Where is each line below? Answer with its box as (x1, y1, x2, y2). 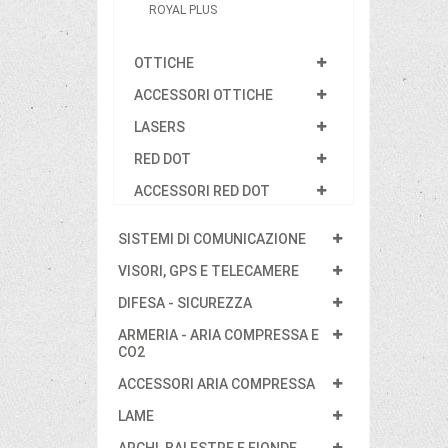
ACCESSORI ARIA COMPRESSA (118, 375, 315, 392)
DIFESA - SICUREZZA (118, 294, 252, 311)
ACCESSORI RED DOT (134, 182, 270, 199)
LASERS (134, 118, 185, 135)
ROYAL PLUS (149, 2, 217, 17)
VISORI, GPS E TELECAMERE (118, 262, 299, 279)
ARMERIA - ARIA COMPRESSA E (118, 326, 319, 343)
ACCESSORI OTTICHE (134, 86, 273, 103)
